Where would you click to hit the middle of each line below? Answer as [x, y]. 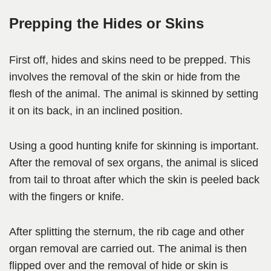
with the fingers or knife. [67, 197]
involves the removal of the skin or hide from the [125, 77]
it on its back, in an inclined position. [96, 111]
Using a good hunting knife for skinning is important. [134, 146]
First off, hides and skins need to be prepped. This [130, 60]
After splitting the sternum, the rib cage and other [127, 232]
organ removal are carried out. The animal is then [128, 249]
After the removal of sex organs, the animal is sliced [134, 163]
